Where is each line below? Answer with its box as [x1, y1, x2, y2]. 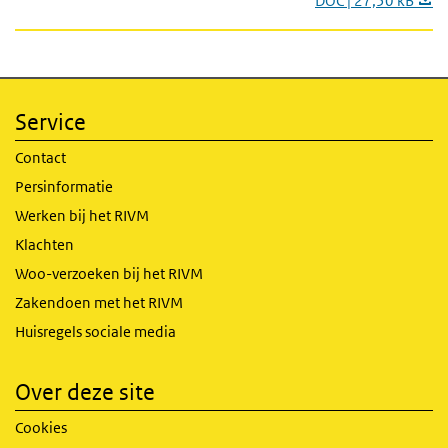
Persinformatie [15, 177, 113, 196]
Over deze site [15, 379, 155, 405]
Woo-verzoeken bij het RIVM [15, 264, 203, 283]
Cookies [15, 418, 67, 437]
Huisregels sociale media [15, 322, 176, 341]
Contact [15, 148, 66, 167]
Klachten [15, 235, 74, 254]
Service [15, 109, 86, 135]
